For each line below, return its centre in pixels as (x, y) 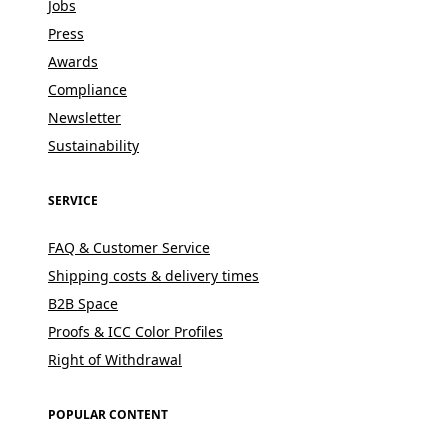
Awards (73, 61)
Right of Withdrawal (115, 359)
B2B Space (83, 303)
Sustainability (93, 145)
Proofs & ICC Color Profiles (135, 331)
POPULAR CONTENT (108, 414)
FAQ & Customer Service (129, 247)
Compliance (87, 89)
